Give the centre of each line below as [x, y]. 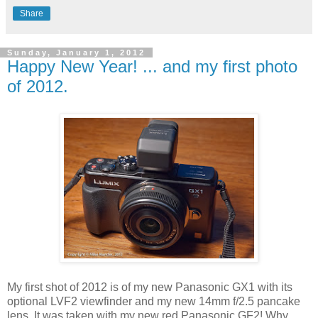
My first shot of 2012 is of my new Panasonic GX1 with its [150, 287]
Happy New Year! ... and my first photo [152, 66]
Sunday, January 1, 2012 [76, 52]
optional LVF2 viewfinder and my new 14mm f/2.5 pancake [154, 301]
